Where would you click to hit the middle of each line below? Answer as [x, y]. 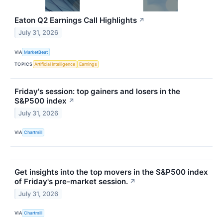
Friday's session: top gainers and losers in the [97, 91]
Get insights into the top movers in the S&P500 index [111, 172]
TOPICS [24, 64]
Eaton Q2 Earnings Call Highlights [76, 20]
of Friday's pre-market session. [71, 181]
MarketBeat [36, 52]
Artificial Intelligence [55, 64]
